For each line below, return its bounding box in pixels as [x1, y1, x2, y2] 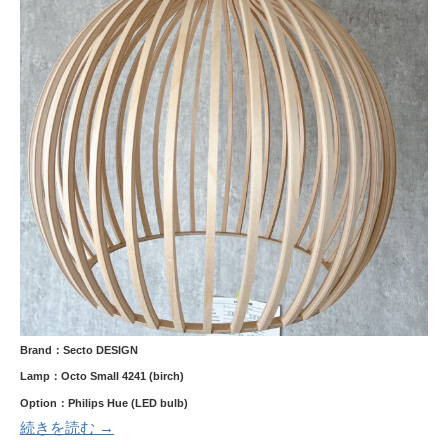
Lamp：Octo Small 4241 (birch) [20, 369, 184, 382]
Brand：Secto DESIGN [20, 343, 138, 356]
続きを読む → [20, 418, 114, 436]
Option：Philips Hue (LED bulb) [20, 396, 188, 409]
